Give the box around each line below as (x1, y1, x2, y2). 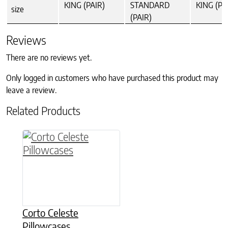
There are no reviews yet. (6, 52, 92, 63)
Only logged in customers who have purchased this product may (6, 73, 218, 83)
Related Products (6, 104, 80, 118)
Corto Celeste (22, 206, 78, 219)
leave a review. (6, 85, 56, 96)
